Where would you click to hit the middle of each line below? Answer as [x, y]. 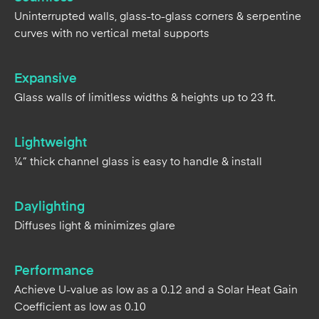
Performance [54, 204]
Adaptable [45, 285]
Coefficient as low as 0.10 [80, 240]
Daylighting [49, 140]
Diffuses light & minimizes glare [95, 159]
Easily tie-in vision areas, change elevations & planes [150, 304]
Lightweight [51, 76]
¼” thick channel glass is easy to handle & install [138, 95]
